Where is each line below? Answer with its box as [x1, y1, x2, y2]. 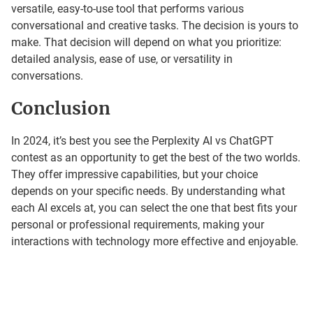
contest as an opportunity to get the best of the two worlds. [11, 150, 300, 164]
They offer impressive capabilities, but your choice [11, 167, 258, 181]
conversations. [11, 68, 83, 82]
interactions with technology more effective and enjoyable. [11, 234, 298, 248]
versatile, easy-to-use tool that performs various [11, 1, 244, 15]
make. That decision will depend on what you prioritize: [11, 35, 282, 49]
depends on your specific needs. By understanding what [11, 184, 285, 198]
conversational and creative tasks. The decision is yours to [11, 18, 298, 32]
